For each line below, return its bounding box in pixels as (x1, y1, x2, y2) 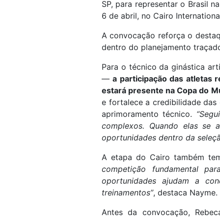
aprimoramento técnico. (102, 109, 196, 119)
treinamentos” (102, 187, 153, 197)
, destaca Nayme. (153, 187, 218, 197)
